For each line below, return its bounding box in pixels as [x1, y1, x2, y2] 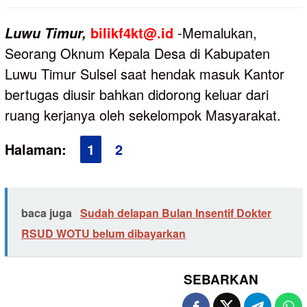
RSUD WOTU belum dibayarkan [21, 225, 186, 242]
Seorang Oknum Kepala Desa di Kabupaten [5, 43, 270, 64]
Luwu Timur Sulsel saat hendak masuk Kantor [5, 64, 284, 84]
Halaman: [5, 139, 66, 160]
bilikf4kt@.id [90, 23, 173, 43]
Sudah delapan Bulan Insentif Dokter [80, 205, 271, 221]
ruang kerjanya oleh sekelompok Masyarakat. [5, 105, 281, 125]
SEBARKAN [184, 270, 258, 289]
